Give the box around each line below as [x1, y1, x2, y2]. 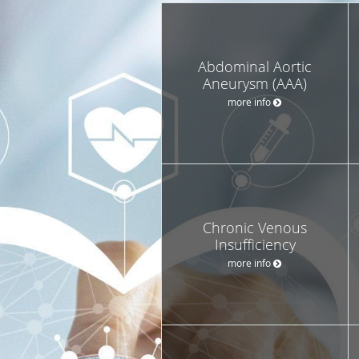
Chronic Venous [203, 217, 307, 237]
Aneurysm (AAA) [203, 73, 307, 93]
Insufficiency [214, 234, 296, 254]
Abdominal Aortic [198, 56, 312, 76]
